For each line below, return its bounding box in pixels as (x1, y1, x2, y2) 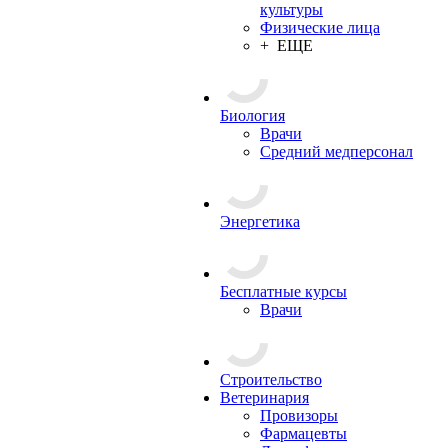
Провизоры (260, 407, 338, 424)
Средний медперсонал (260, 143, 413, 160)
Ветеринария (220, 389, 309, 406)
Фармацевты (260, 425, 347, 442)
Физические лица (260, 19, 380, 36)
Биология (220, 107, 285, 124)
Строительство (220, 371, 322, 388)
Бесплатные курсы (220, 283, 347, 300)
